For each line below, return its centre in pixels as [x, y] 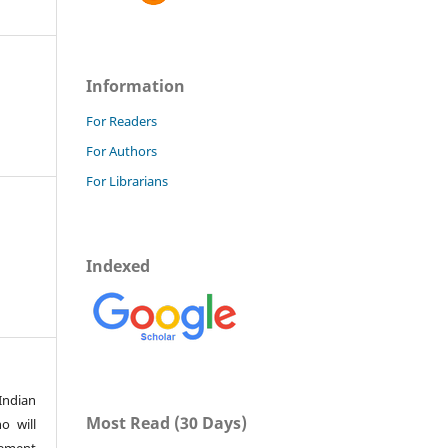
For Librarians [127, 180]
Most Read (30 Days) [166, 422]
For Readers [121, 120]
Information [135, 85]
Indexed [118, 265]
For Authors [121, 150]
